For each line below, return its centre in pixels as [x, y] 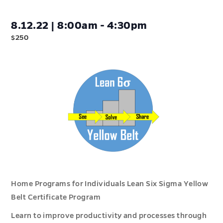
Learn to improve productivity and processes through [109, 215]
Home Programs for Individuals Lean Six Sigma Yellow [110, 183]
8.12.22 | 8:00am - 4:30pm [79, 26]
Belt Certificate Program [56, 197]
